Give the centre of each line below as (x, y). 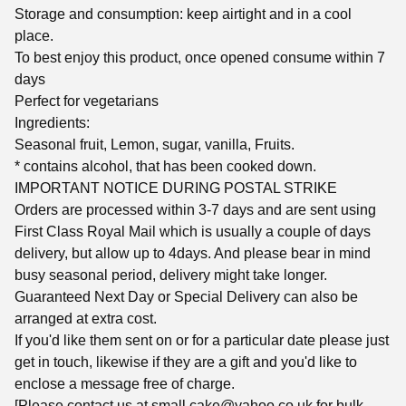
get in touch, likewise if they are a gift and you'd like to (186, 362)
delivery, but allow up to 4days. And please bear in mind (193, 253)
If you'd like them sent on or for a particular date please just (202, 340)
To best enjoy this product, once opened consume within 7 (200, 57)
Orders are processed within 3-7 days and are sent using (195, 209)
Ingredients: (52, 122)
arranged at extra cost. (86, 318)
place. (34, 35)
